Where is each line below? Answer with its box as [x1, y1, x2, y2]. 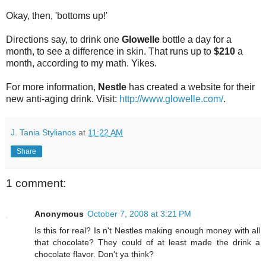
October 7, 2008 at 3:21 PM [87, 209, 191, 219]
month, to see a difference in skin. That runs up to [6, 46, 214, 56]
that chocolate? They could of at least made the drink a [34, 237, 260, 248]
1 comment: [6, 176, 66, 189]
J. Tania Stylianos [11, 127, 76, 137]
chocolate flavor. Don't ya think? [34, 249, 154, 259]
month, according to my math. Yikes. [6, 58, 157, 68]
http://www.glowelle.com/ [119, 93, 223, 104]
